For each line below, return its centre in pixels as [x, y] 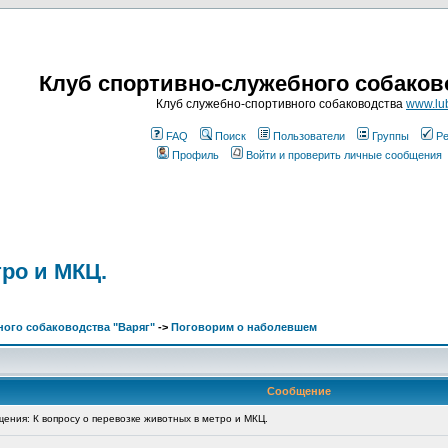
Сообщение [299, 391]
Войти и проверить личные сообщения [344, 155]
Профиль [195, 155]
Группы [390, 136]
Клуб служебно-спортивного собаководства [281, 104]
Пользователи [309, 136]
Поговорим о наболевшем [244, 327]
